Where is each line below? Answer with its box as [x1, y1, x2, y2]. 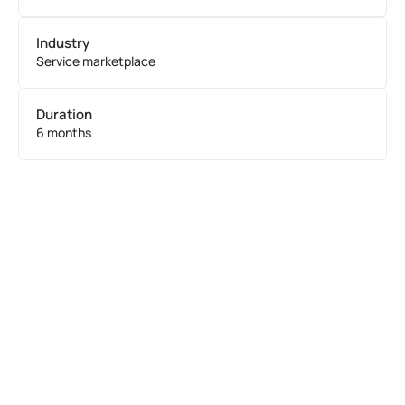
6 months [36, 124, 91, 141]
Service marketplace [36, 52, 155, 70]
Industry [36, 33, 89, 52]
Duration [36, 105, 92, 124]
